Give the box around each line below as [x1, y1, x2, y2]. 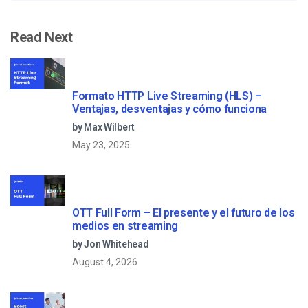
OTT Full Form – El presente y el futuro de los [72, 206, 295, 219]
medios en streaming [72, 219, 178, 232]
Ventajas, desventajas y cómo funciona [72, 102, 267, 115]
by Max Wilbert [72, 121, 135, 133]
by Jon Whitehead [72, 238, 149, 250]
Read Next [10, 28, 73, 45]
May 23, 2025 [72, 139, 130, 151]
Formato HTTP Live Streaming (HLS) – [72, 89, 262, 102]
